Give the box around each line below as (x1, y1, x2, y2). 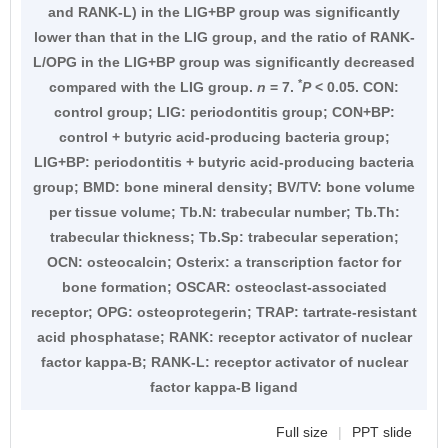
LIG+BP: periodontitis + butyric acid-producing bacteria (34, 153, 414, 170)
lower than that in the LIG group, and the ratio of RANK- (33, 28, 415, 45)
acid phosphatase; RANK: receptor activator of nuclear (36, 328, 412, 345)
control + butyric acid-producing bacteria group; (58, 128, 390, 145)
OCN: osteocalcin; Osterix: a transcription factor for (47, 253, 401, 270)
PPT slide (352, 423, 412, 440)
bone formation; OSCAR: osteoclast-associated (61, 278, 387, 295)
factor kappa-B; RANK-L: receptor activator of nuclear (40, 353, 408, 370)
